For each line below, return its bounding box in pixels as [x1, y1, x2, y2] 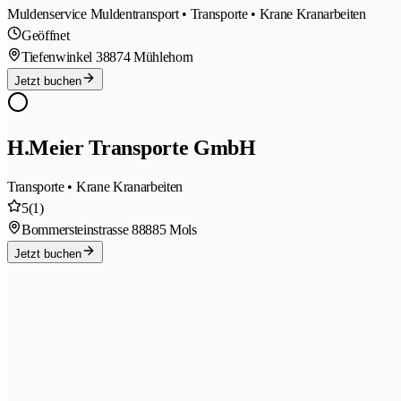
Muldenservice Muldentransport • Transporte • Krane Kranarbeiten [7, 5, 366, 21]
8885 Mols [138, 221, 197, 237]
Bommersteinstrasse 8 [21, 221, 139, 237]
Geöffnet [21, 27, 70, 43]
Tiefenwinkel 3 [21, 48, 103, 64]
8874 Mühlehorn [102, 48, 194, 64]
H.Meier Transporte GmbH [7, 135, 256, 159]
